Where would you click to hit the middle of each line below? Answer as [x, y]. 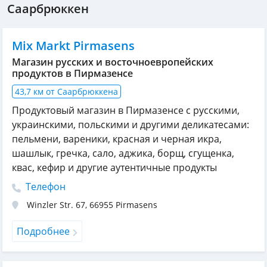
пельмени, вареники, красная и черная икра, [117, 139]
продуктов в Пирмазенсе [72, 74]
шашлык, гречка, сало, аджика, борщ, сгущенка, [123, 153]
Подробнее [43, 232]
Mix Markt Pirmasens [73, 46]
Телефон [44, 187]
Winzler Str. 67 [56, 205]
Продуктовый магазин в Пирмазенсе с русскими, [126, 111]
